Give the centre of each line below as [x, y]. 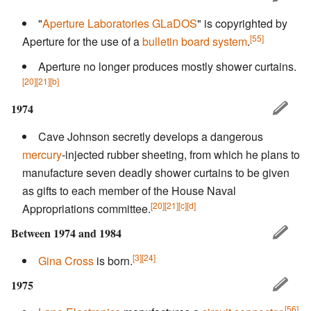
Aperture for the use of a [82, 41]
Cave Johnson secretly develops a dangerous [151, 136]
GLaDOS [175, 23]
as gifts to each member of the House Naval [129, 190]
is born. [113, 260]
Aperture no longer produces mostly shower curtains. [167, 66]
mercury [42, 154]
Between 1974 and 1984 [66, 233]
